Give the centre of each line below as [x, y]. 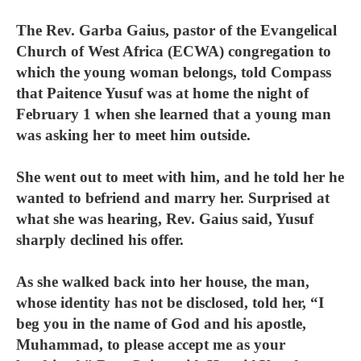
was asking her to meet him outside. [133, 135]
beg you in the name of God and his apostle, [161, 324]
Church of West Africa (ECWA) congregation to [174, 51]
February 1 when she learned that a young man [174, 114]
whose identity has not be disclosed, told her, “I [170, 303]
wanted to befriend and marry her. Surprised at [173, 198]
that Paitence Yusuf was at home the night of [162, 93]
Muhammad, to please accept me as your [151, 344]
